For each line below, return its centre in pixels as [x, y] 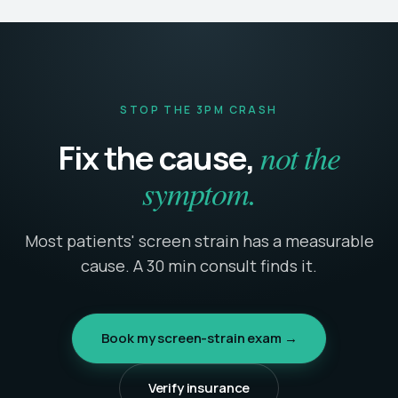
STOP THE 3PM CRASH [199, 110]
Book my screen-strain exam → [199, 338]
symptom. [199, 193]
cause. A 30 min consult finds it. [199, 266]
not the [300, 157]
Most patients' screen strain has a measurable [199, 241]
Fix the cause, [159, 158]
